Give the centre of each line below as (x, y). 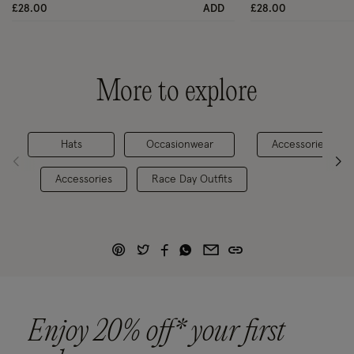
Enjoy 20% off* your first (156, 333)
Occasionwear (179, 145)
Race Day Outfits (192, 180)
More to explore (177, 93)
